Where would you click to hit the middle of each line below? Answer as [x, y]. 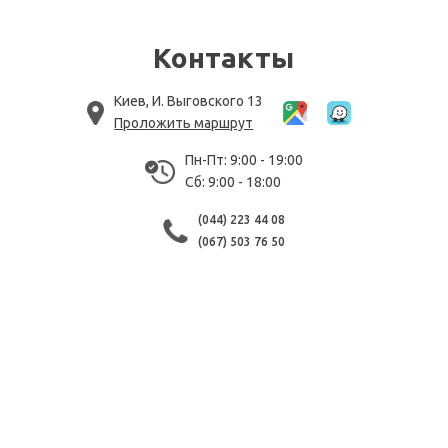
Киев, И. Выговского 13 [189, 101]
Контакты [224, 57]
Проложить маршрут [184, 123]
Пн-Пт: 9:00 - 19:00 [243, 160]
